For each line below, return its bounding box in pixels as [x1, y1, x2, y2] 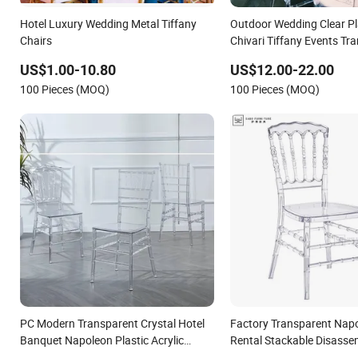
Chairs [20, 32, 52, 48]
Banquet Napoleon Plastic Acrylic [20, 332, 184, 348]
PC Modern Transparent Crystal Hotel [20, 316, 205, 332]
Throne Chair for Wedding [229, 49, 356, 65]
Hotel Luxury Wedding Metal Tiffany [20, 15, 197, 31]
